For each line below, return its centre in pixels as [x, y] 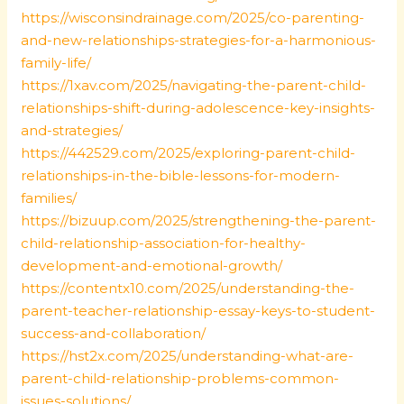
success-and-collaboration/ [114, 333]
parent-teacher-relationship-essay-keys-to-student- [198, 311]
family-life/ [56, 63]
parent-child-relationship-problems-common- [180, 378]
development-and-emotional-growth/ [152, 266]
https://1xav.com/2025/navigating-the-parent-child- [194, 85]
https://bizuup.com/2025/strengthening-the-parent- [199, 220]
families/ [49, 198]
